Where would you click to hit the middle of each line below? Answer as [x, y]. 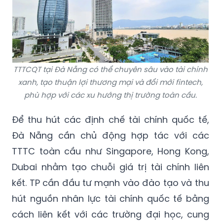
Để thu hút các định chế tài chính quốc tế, [110, 120]
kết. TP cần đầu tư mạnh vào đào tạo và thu [110, 183]
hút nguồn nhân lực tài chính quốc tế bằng [110, 199]
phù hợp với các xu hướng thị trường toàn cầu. [110, 95]
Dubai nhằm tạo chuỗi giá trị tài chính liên [110, 167]
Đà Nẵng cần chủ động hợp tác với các [110, 136]
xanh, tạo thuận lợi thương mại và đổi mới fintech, [110, 82]
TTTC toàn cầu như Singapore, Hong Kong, [110, 151]
